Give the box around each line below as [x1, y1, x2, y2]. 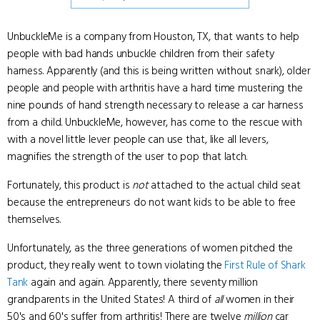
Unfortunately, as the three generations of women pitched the [7, 240, 293, 256]
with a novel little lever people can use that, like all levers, [7, 131, 269, 147]
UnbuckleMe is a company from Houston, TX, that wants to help [7, 29, 299, 44]
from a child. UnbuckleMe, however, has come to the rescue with [7, 114, 302, 130]
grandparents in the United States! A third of [7, 291, 214, 307]
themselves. [7, 211, 61, 227]
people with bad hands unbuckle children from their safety [7, 46, 274, 61]
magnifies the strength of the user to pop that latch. [7, 149, 248, 164]
